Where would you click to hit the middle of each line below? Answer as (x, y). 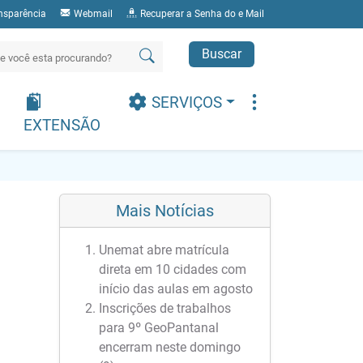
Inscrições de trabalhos (165, 308)
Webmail (92, 14)
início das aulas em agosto (176, 289)
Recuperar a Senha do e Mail (201, 14)
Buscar (222, 54)
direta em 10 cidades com (173, 269)
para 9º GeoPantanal (159, 328)
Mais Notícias (165, 211)
